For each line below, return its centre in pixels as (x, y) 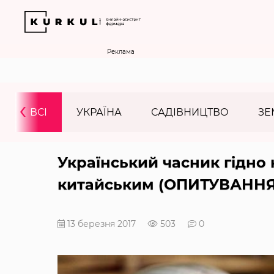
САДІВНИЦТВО (190, 112)
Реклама (121, 52)
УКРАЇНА (99, 112)
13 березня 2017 (100, 224)
